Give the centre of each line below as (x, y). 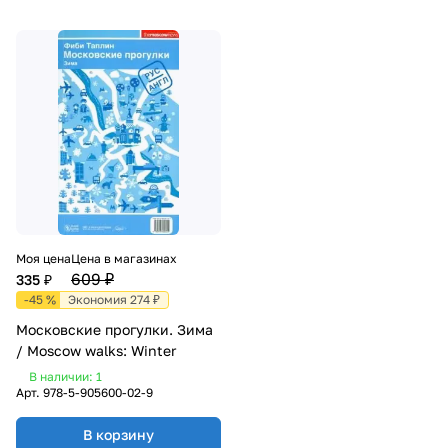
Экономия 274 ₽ (114, 299)
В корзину (118, 434)
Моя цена (43, 258)
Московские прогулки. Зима (114, 329)
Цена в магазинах (124, 258)
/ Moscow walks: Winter (96, 350)
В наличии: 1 (65, 376)
